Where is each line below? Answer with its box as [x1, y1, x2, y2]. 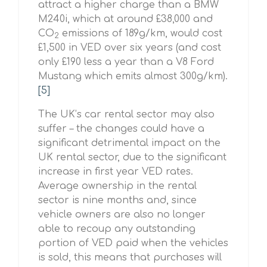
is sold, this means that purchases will [38, 252, 222, 263]
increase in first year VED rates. [38, 166, 193, 177]
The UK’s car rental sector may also [38, 109, 215, 120]
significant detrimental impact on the [38, 138, 221, 148]
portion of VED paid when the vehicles [38, 238, 228, 249]
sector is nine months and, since [38, 195, 197, 206]
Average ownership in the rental [38, 181, 197, 191]
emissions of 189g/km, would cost [59, 28, 222, 39]
